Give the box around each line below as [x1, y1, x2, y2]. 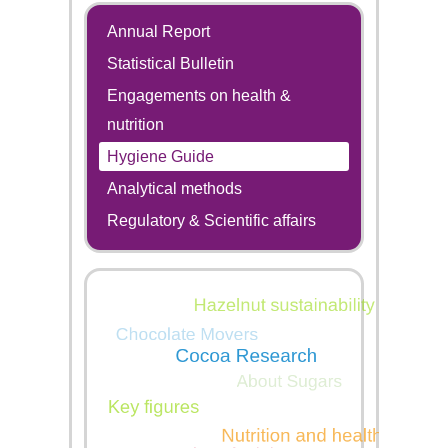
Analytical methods [106, 180, 242, 197]
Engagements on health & [106, 87, 291, 104]
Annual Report [106, 23, 210, 40]
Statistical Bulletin [106, 55, 234, 72]
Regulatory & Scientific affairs [106, 212, 316, 229]
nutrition [106, 116, 164, 133]
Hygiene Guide [106, 148, 214, 165]
